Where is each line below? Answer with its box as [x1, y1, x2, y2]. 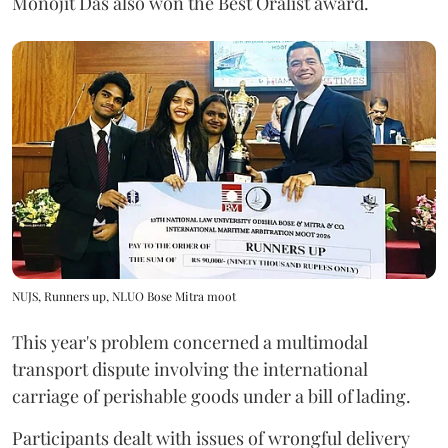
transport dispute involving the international [12, 356, 368, 381]
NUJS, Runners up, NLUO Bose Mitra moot [12, 287, 236, 304]
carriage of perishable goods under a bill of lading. [12, 383, 411, 408]
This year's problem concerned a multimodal [12, 329, 368, 354]
